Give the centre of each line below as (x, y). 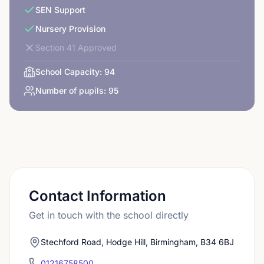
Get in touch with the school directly (109, 215)
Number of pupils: (71, 90)
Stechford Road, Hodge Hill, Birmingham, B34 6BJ (137, 242)
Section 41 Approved (76, 47)
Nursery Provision (70, 29)
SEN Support (60, 10)
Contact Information (98, 196)
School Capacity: (69, 72)
